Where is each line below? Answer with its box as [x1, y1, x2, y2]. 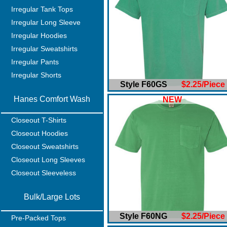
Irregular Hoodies [11, 31, 67, 40]
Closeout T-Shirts [11, 116, 66, 124]
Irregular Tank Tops [11, 5, 73, 13]
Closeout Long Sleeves [11, 156, 85, 164]
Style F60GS [120, 80, 181, 89]
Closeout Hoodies [11, 129, 68, 137]
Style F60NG [120, 212, 181, 220]
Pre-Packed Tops [11, 214, 66, 222]
